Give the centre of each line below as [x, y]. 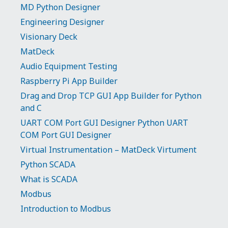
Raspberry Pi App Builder [69, 81]
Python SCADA [48, 164]
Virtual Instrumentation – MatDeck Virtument [108, 150]
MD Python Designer [60, 7]
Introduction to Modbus [66, 209]
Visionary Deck [49, 37]
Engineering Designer [62, 22]
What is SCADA [49, 179]
